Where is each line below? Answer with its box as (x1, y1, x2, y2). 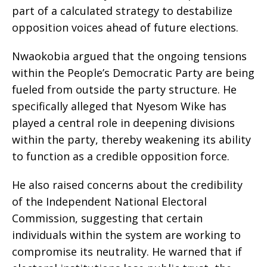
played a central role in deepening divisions (12, 116, 235, 131)
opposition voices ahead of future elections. (12, 20, 238, 35)
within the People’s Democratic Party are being (12, 66, 254, 80)
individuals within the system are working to (12, 228, 241, 243)
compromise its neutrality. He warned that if (12, 244, 242, 259)
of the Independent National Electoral (12, 194, 207, 209)
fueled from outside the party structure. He (12, 82, 237, 97)
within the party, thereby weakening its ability (12, 132, 251, 147)
